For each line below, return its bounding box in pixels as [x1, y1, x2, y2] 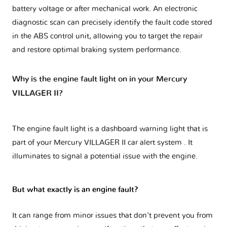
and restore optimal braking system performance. [12, 46, 181, 54]
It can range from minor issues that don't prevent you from [12, 211, 213, 219]
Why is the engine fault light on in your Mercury [12, 74, 187, 83]
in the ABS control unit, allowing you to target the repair [12, 32, 203, 41]
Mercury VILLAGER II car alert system [54, 138, 184, 146]
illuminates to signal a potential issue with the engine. [12, 152, 198, 160]
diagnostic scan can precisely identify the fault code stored [12, 19, 212, 27]
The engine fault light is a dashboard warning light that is [12, 125, 208, 133]
